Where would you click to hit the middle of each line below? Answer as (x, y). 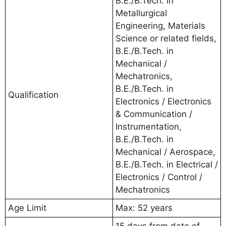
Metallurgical (141, 13)
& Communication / (154, 114)
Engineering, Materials (160, 25)
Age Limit (27, 208)
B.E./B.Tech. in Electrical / (167, 164)
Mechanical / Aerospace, (165, 152)
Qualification (33, 95)
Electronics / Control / (159, 177)
